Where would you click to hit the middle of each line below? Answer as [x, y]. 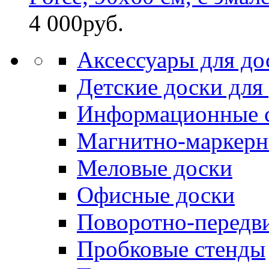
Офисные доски [156, 195]
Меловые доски [155, 168]
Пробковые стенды [171, 249]
